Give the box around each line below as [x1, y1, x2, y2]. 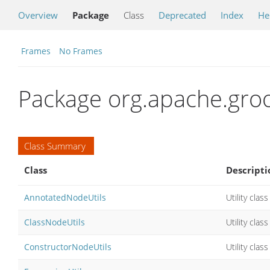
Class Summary [24, 139, 86, 152]
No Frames [59, 45, 102, 57]
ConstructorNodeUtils [24, 240, 111, 253]
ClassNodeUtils [24, 216, 85, 228]
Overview [18, 9, 58, 21]
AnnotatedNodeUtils [24, 191, 106, 203]
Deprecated [159, 9, 206, 21]
